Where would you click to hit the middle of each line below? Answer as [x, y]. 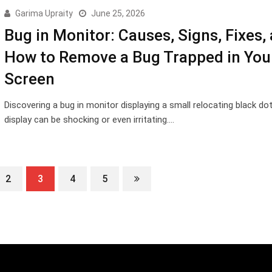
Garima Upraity [44, 13]
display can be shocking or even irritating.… [89, 119]
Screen [29, 79]
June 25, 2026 [118, 13]
